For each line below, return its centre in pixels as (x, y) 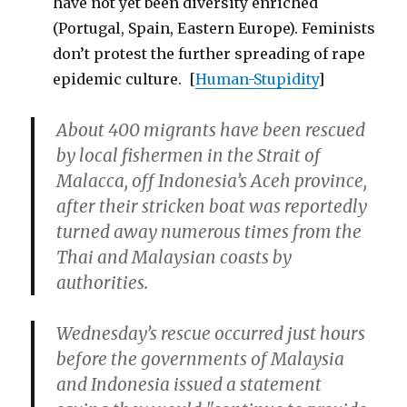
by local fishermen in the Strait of (189, 155)
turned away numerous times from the (209, 232)
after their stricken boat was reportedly (212, 206)
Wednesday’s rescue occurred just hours (211, 333)
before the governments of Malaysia (201, 359)
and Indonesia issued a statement (189, 384)
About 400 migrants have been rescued (211, 130)
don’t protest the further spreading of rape (209, 54)
